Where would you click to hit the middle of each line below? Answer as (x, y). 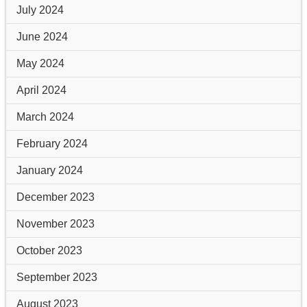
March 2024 (45, 116)
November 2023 (55, 223)
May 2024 (40, 63)
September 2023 (57, 277)
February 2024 (52, 143)
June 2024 (42, 36)
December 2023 (55, 197)
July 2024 (40, 10)
